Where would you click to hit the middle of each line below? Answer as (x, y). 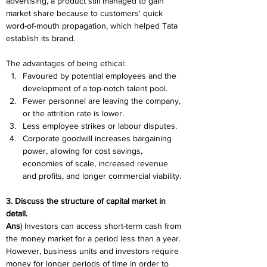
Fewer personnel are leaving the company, (103, 101)
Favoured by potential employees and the (101, 76)
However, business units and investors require (94, 251)
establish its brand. (41, 38)
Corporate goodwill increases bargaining (98, 138)
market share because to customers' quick (86, 13)
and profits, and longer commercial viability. (102, 176)
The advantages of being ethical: (66, 63)
